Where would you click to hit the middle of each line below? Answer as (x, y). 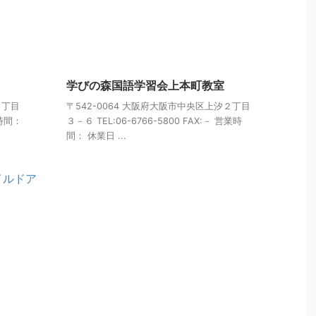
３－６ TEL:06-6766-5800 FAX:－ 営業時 (154, 121)
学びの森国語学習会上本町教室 (145, 86)
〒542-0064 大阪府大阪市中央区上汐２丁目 (158, 107)
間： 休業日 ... (96, 136)
